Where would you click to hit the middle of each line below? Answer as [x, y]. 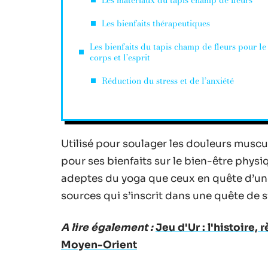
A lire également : [107, 228]
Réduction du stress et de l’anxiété [168, 81]
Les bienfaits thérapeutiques [156, 23]
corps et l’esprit [120, 57]
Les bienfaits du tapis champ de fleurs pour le [178, 47]
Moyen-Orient [99, 245]
